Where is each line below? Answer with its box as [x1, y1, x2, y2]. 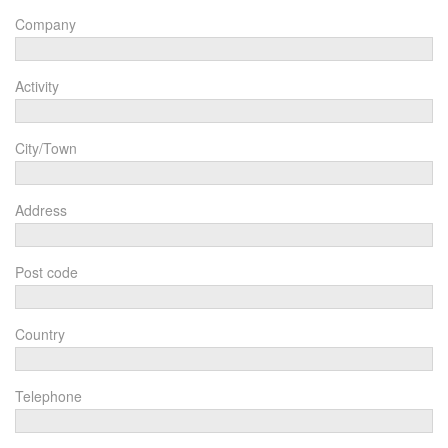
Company [15, 14, 76, 35]
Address [15, 200, 67, 221]
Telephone [15, 386, 82, 407]
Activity [15, 76, 59, 97]
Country [15, 324, 65, 345]
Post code [15, 262, 78, 283]
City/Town [15, 138, 77, 159]
